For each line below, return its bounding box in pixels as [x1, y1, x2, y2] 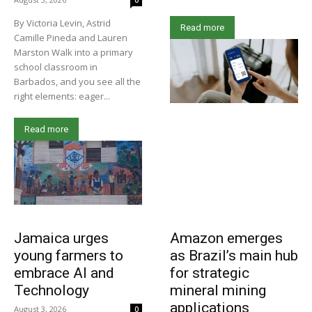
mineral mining [170, 282, 266, 299]
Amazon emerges [170, 230, 283, 247]
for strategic [170, 265, 249, 282]
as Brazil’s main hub [170, 247, 298, 265]
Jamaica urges [14, 230, 109, 247]
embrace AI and [14, 265, 114, 282]
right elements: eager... [14, 90, 110, 103]
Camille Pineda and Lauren [14, 31, 127, 45]
